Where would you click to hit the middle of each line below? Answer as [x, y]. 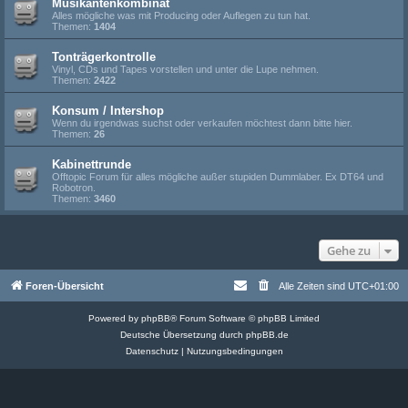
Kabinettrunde [92, 164]
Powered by [115, 318]
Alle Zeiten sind [313, 286]
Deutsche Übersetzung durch [183, 335]
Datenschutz [152, 351]
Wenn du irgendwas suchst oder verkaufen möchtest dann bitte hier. [202, 123]
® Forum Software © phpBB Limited [245, 318]
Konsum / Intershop [108, 111]
